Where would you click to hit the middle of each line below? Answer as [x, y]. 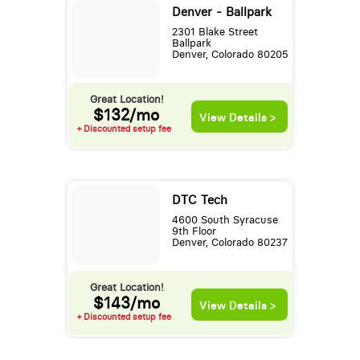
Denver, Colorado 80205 [230, 55]
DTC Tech [199, 200]
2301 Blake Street [215, 32]
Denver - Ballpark [221, 12]
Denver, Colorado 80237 [229, 243]
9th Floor [194, 231]
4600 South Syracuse [225, 220]
